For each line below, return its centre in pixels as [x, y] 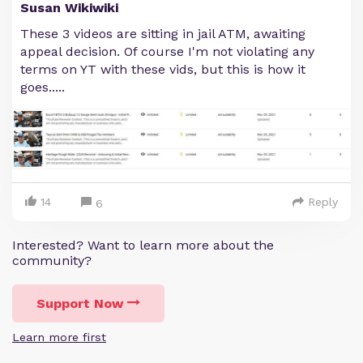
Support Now [80, 303]
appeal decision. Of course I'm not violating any [167, 51]
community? [52, 260]
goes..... [43, 87]
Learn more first [59, 337]
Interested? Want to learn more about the [143, 245]
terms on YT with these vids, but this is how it [163, 69]
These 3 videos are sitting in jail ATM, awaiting [163, 34]
